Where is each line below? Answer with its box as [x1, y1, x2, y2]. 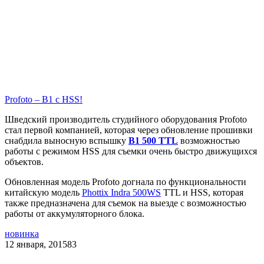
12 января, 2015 [5, 239, 67, 250]
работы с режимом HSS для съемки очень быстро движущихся [5, 146, 257, 157]
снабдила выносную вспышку [5, 136, 128, 146]
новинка [5, 229, 39, 239]
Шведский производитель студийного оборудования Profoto [5, 114, 247, 125]
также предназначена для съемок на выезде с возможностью [5, 198, 246, 209]
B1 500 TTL [128, 136, 178, 146]
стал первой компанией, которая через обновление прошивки [5, 125, 253, 136]
